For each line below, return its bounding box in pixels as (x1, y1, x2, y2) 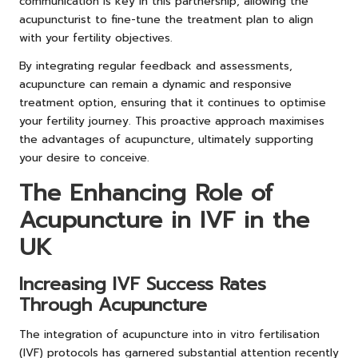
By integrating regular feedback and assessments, (19, 57, 292, 74)
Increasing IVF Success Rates (19, 270, 266, 297)
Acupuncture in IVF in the (19, 202, 309, 237)
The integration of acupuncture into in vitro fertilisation (19, 325, 320, 343)
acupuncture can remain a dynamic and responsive (19, 75, 292, 93)
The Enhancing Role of (19, 175, 273, 210)
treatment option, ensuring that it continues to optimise (19, 93, 326, 111)
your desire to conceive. (19, 149, 149, 166)
